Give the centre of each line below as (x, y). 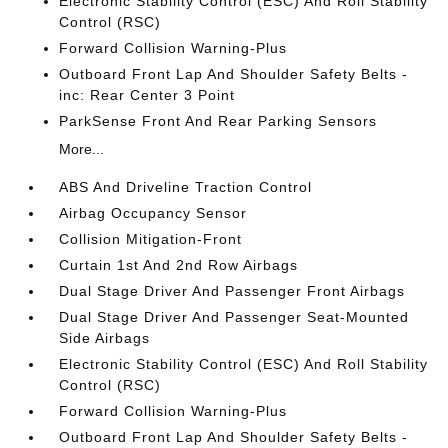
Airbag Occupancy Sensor (153, 213)
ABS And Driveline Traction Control (186, 187)
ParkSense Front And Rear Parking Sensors (218, 121)
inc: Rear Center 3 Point (147, 95)
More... (82, 149)
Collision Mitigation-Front (151, 239)
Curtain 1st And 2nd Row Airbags (179, 265)
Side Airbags (105, 338)
